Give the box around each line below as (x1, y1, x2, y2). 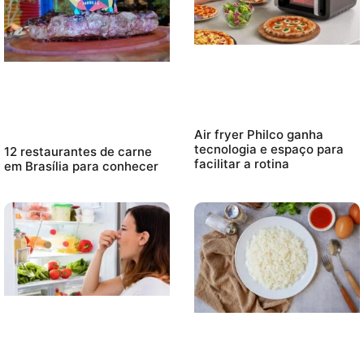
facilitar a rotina (194, 156, 289, 172)
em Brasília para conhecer (4, 158, 158, 175)
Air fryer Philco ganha (194, 127, 323, 143)
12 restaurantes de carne (4, 144, 152, 160)
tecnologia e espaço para (194, 141, 344, 158)
